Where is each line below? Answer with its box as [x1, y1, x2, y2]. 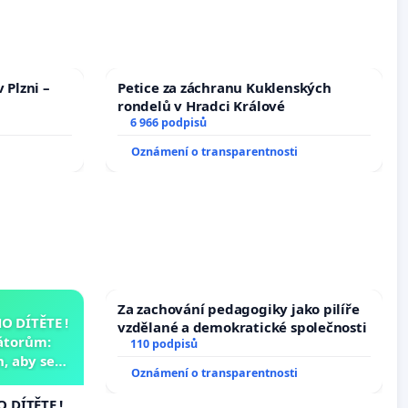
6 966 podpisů [129, 114, 207, 130]
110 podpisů [129, 335, 198, 352]
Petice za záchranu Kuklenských [117, 77, 331, 97]
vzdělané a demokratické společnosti [117, 317, 367, 336]
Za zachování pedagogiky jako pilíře [117, 299, 360, 318]
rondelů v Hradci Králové [117, 96, 285, 115]
